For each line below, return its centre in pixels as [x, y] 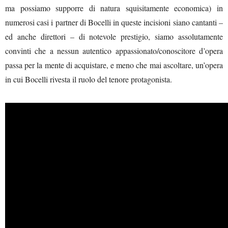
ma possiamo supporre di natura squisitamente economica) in [114, 8]
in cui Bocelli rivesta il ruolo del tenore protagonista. [89, 79]
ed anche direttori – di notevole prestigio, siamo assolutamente [114, 36]
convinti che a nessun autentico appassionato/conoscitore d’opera [114, 50]
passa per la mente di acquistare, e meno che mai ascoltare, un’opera [114, 65]
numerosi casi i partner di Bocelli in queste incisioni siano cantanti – [114, 22]
